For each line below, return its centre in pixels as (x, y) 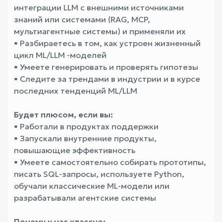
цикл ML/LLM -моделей (60, 55)
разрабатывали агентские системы (85, 198)
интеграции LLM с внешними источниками (99, 7)
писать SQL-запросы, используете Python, (99, 174)
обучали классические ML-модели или (92, 186)
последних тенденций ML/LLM (76, 91)
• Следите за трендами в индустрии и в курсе (107, 79)
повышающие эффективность (75, 150)
